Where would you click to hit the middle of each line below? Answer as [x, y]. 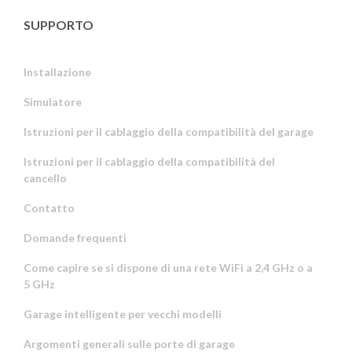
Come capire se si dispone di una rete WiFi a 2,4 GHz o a [168, 267]
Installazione [57, 71]
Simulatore [53, 101]
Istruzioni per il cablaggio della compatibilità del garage [169, 131]
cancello [45, 178]
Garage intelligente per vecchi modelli [123, 313]
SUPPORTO [59, 24]
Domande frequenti [75, 237]
